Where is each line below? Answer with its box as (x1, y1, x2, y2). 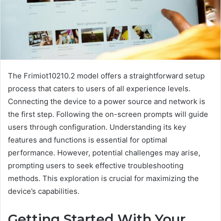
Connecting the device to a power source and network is (8, 96, 205, 106)
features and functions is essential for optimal (8, 135, 167, 145)
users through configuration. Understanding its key (8, 122, 186, 132)
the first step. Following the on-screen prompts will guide (8, 109, 208, 119)
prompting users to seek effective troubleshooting (8, 160, 184, 170)
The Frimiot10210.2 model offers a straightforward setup (8, 71, 205, 80)
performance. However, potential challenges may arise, (8, 147, 200, 157)
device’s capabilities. (8, 186, 79, 196)
